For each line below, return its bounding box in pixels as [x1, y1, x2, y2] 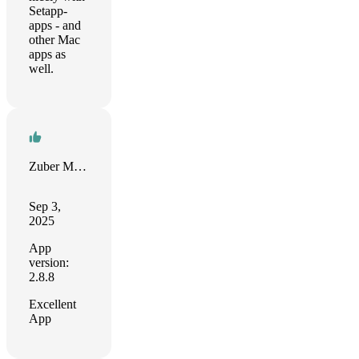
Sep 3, [29, 200, 61, 213]
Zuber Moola [74, 159, 87, 173]
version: [29, 256, 69, 269]
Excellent [29, 297, 76, 311]
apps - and [29, 18, 81, 32]
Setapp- [29, 4, 67, 18]
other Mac [29, 33, 80, 46]
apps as [29, 47, 66, 61]
